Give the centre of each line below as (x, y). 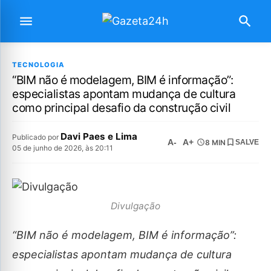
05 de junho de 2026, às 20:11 (63, 148)
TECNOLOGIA (38, 65)
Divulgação (135, 206)
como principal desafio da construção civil (121, 108)
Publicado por (36, 137)
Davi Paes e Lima (99, 136)
